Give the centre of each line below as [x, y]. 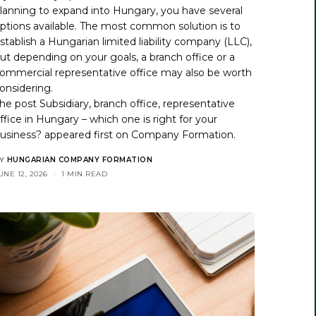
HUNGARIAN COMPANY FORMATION [79, 159]
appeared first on [87, 134]
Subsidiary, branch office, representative [138, 103]
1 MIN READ [84, 174]
